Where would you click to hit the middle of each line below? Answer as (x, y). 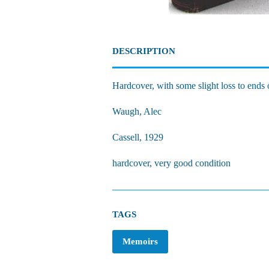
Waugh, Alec (137, 111)
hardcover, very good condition (171, 163)
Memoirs (140, 241)
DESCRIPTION (144, 51)
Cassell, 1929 (138, 137)
